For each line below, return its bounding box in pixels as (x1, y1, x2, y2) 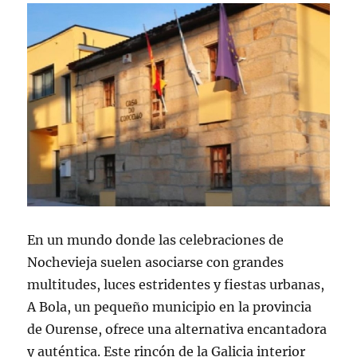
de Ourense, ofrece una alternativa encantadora (27, 320, 328, 337)
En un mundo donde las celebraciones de (27, 231, 284, 248)
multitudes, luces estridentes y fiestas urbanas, (27, 276, 325, 292)
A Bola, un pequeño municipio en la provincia (27, 298, 312, 315)
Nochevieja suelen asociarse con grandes (27, 253, 284, 270)
